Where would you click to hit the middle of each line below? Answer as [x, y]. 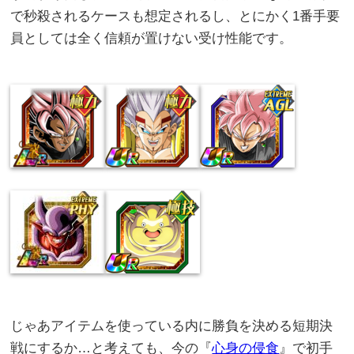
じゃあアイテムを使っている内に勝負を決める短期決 [172, 326]
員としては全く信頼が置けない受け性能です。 [152, 39]
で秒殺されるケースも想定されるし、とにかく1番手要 [175, 17]
